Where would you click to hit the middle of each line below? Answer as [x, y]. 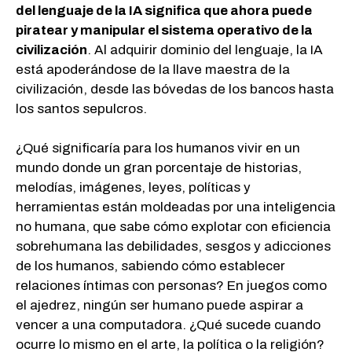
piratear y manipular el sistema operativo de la [164, 30]
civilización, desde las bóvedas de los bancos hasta [175, 89]
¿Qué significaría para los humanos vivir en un [158, 148]
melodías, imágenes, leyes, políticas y [133, 188]
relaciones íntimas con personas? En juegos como [171, 286]
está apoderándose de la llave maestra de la [153, 69]
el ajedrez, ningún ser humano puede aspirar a [159, 306]
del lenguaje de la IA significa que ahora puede [164, 10]
